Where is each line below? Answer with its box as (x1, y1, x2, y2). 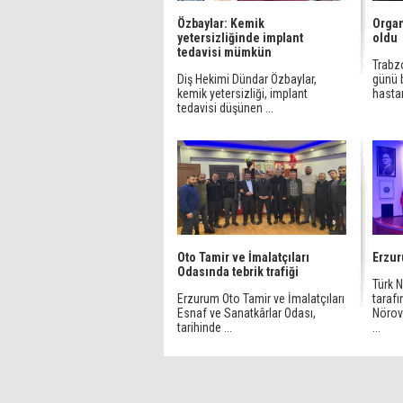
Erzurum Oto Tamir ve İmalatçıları (177, 291, 345, 306)
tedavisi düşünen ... (177, 101, 273, 115)
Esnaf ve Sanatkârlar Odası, (177, 306, 316, 320)
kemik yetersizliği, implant (177, 86, 308, 101)
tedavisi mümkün (177, 45, 272, 59)
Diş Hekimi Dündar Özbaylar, (177, 72, 317, 86)
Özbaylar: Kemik (177, 16, 264, 31)
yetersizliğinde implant (177, 31, 303, 45)
